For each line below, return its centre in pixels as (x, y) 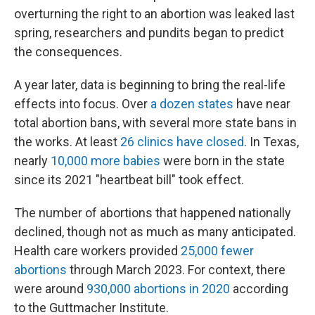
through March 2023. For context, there (176, 270)
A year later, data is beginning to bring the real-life (150, 85)
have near (262, 104)
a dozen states (192, 104)
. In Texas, (271, 142)
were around (50, 289)
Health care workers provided (97, 251)
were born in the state (223, 161)
